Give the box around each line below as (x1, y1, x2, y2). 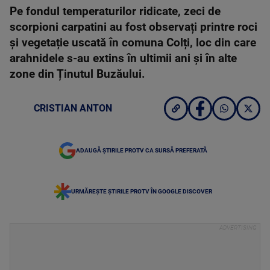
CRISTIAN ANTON (34, 102, 112, 114)
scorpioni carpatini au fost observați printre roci (10, 20, 257, 34)
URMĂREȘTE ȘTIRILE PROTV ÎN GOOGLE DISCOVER (71, 188, 212, 195)
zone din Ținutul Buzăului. (10, 67, 151, 81)
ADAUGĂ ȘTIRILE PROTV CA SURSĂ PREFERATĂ (76, 147, 207, 154)
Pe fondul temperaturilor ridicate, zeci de (10, 5, 221, 18)
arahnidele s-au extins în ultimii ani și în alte (10, 52, 237, 65)
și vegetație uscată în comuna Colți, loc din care (10, 36, 256, 49)
